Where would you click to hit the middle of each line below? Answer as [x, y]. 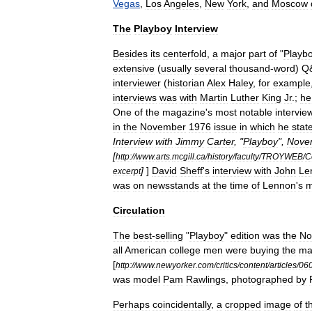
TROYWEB [282, 156]
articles [283, 265]
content [253, 265]
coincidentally [182, 304]
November [163, 127]
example [292, 83]
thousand [250, 68]
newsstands [173, 185]
